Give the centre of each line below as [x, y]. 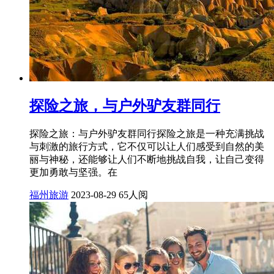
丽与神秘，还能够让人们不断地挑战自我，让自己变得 [147, 159]
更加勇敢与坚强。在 [73, 172]
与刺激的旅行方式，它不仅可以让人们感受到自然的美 [147, 146]
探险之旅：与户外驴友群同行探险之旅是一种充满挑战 [147, 133]
